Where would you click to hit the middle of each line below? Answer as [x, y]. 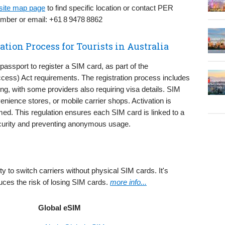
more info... [128, 182]
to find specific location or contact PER [109, 8]
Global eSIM [60, 207]
